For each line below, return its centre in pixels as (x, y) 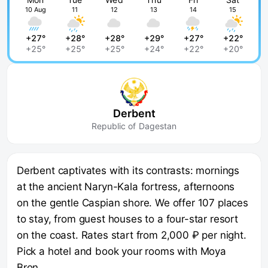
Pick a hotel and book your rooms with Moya (121, 251)
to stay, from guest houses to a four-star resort (127, 219)
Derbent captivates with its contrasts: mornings (128, 170)
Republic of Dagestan (134, 126)
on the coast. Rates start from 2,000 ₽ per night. (132, 235)
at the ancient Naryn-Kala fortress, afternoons (126, 187)
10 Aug (35, 10)
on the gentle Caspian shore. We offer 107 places (133, 203)
